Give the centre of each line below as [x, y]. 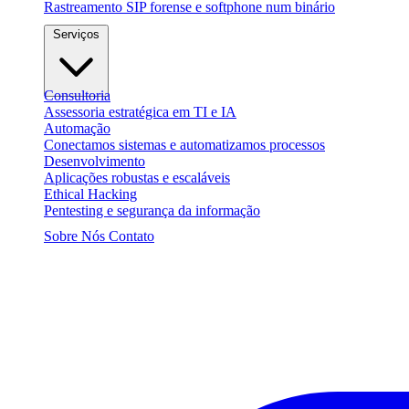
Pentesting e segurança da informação [152, 210]
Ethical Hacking [90, 194]
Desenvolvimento [94, 161]
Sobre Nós [74, 236]
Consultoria [77, 95]
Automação [77, 128]
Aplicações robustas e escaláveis [137, 178]
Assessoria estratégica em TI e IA [140, 112]
